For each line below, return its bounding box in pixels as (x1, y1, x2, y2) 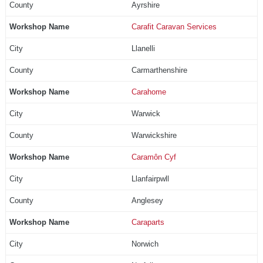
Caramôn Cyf (131, 152, 176, 161)
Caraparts (131, 217, 164, 227)
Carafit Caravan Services (131, 22, 217, 31)
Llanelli (131, 43, 155, 53)
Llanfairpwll (131, 174, 169, 183)
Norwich (131, 239, 159, 248)
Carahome (131, 87, 166, 96)
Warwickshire (131, 130, 177, 140)
